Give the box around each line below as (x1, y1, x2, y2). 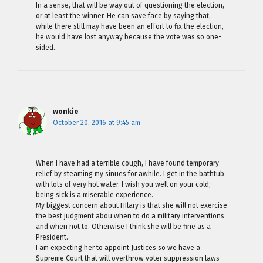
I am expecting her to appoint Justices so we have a (36, 244, 200, 252)
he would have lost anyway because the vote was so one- (36, 33, 221, 41)
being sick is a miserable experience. (36, 191, 153, 199)
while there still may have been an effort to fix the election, (36, 22, 224, 31)
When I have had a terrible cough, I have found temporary (36, 159, 219, 167)
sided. (36, 43, 55, 52)
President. (36, 233, 68, 241)
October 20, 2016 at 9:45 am (53, 119, 140, 127)
